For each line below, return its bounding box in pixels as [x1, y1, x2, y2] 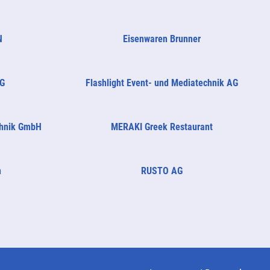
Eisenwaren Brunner [123, 33, 201, 45]
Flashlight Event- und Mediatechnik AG [86, 77, 239, 89]
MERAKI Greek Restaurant [111, 121, 213, 133]
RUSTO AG [141, 165, 183, 177]
